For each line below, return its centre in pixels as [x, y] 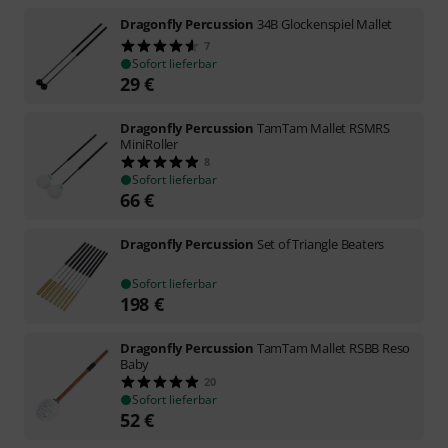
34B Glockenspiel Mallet [324, 23]
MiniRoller [149, 143]
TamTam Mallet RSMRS [323, 127]
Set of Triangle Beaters [320, 243]
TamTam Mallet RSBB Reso [333, 347]
